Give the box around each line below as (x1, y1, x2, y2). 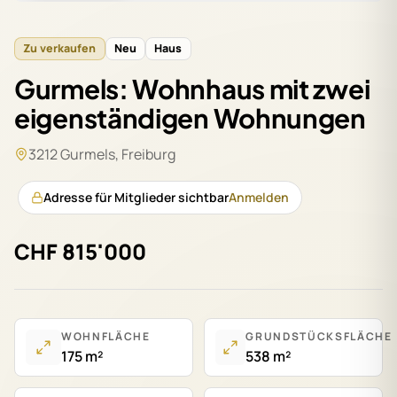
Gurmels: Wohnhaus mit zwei (14, 72, 370, 106)
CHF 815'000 (14, 237, 146, 267)
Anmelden (229, 189, 289, 206)
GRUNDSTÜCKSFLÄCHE (245, 329, 393, 345)
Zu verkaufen (23, 41, 97, 57)
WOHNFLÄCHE (61, 329, 151, 345)
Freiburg (121, 144, 175, 165)
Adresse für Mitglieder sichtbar (43, 189, 229, 206)
